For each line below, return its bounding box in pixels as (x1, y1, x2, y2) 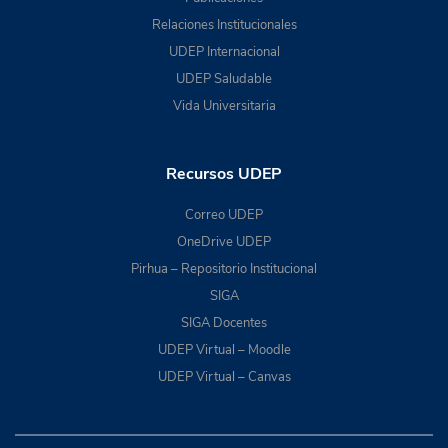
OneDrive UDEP (177, 232, 271, 251)
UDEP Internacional (168, 42, 280, 61)
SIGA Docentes (181, 313, 267, 332)
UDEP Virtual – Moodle (157, 340, 291, 359)
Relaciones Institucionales (151, 15, 297, 34)
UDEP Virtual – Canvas (157, 367, 291, 386)
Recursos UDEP (166, 162, 282, 185)
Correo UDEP (185, 205, 263, 224)
